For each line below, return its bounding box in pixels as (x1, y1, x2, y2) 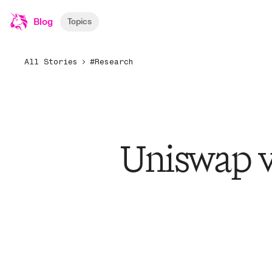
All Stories (24, 57, 78, 66)
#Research (90, 57, 134, 66)
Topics (67, 16, 92, 27)
